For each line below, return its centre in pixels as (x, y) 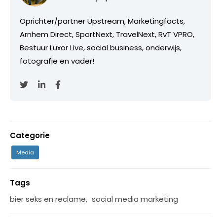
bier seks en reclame (48, 199)
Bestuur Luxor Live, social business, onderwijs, (101, 47)
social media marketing (135, 199)
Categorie (30, 135)
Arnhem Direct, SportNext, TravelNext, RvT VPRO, (107, 34)
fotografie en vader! (57, 61)
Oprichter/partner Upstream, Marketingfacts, (102, 21)
